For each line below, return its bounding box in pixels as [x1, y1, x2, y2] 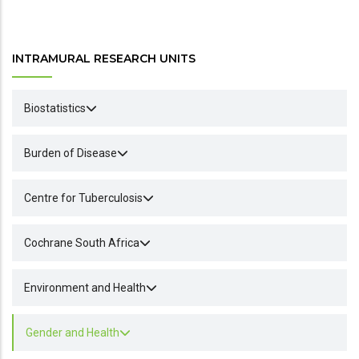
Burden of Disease [24, 147, 117, 159]
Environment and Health [24, 281, 146, 294]
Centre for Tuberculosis [24, 192, 143, 204]
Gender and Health [26, 326, 119, 339]
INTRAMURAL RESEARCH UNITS [12, 51, 196, 66]
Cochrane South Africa [24, 236, 139, 249]
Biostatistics [24, 102, 86, 115]
